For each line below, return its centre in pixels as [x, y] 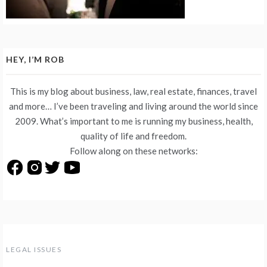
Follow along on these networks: [133, 151]
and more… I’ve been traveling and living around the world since [133, 106]
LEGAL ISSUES [34, 249]
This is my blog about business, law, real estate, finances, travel [133, 91]
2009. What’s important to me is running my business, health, [133, 121]
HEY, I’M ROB [35, 60]
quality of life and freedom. [133, 136]
